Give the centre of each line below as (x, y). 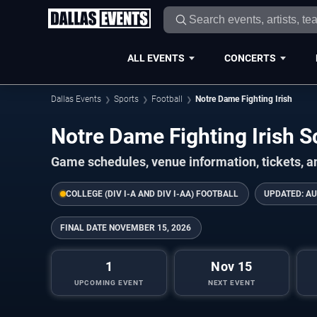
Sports (126, 99)
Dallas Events (76, 99)
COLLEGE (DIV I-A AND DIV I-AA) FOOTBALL (152, 194)
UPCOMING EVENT (109, 282)
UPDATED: (285, 194)
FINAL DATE (83, 227)
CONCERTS (250, 58)
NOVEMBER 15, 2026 (150, 227)
